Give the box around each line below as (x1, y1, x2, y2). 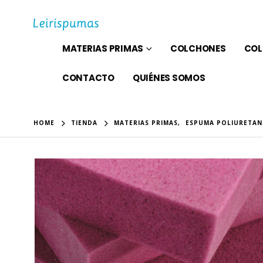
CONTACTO (62, 71, 114, 84)
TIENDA (71, 118, 98, 127)
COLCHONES (170, 42, 226, 55)
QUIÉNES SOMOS (132, 71, 205, 84)
